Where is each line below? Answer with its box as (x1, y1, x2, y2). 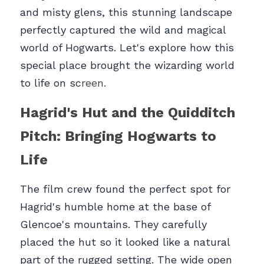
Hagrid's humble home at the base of (20, 200, 210, 213)
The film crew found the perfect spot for (20, 182, 230, 195)
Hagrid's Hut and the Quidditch (20, 104, 235, 121)
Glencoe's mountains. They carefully (20, 217, 207, 230)
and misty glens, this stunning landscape (20, 5, 232, 18)
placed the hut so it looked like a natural (20, 235, 230, 248)
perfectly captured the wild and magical (20, 23, 226, 36)
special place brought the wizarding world (20, 58, 235, 71)
